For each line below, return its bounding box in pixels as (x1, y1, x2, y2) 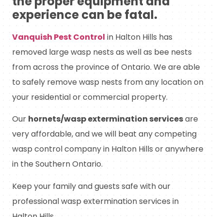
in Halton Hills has (105, 31, 172, 43)
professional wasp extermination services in (12, 195, 179, 207)
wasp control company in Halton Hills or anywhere (12, 143, 203, 155)
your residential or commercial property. (12, 91, 168, 103)
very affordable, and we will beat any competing (12, 128, 197, 140)
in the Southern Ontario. (12, 158, 103, 170)
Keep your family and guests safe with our (12, 180, 170, 192)
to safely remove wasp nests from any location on (12, 76, 203, 88)
